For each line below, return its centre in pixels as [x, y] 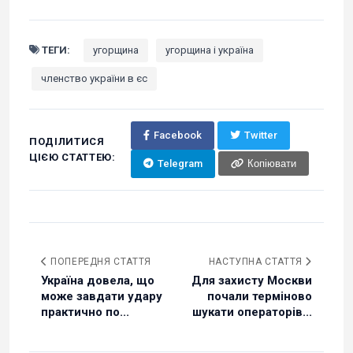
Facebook [177, 135]
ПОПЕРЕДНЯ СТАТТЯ [99, 261]
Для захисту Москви [252, 280]
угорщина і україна [210, 50]
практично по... [85, 312]
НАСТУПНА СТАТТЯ [257, 261]
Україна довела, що [98, 280]
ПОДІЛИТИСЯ [67, 141]
